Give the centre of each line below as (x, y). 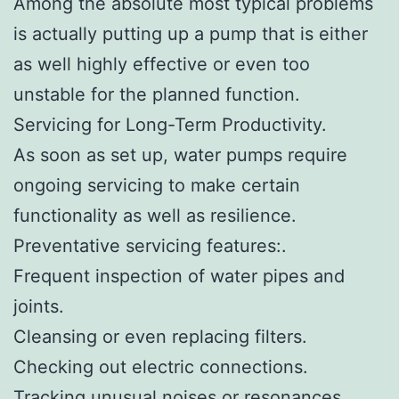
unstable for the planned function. (157, 94)
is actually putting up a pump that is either (191, 33)
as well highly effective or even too (162, 64)
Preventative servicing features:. (150, 245)
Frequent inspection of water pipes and (179, 276)
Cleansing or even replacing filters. (160, 336)
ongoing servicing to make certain (157, 185)
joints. (39, 306)
